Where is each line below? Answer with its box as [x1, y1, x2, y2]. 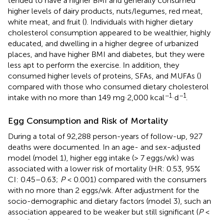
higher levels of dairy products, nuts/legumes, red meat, [8, 6, 203, 16]
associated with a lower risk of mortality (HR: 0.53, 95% [8, 164, 200, 173]
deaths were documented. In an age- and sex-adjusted [8, 142, 200, 152]
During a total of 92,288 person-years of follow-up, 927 [8, 131, 202, 141]
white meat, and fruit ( [8, 17, 84, 27]
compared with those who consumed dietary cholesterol [8, 82, 209, 91]
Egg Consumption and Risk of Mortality [8, 115, 168, 126]
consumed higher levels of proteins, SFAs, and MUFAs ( [8, 71, 199, 81]
